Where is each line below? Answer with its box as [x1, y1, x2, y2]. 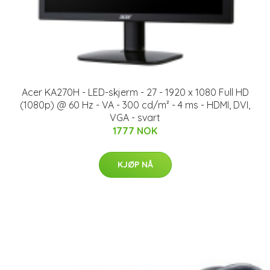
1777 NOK [113, 124, 157, 137]
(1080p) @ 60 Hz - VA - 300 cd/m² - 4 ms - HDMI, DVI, [20, 98, 250, 111]
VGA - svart [110, 111, 160, 124]
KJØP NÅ [117, 159, 153, 170]
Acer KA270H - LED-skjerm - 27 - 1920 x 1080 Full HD [21, 86, 249, 98]
